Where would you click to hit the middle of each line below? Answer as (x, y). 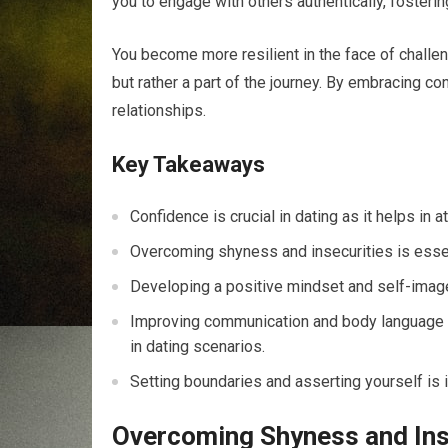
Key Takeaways (188, 165)
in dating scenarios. (197, 347)
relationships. (159, 111)
